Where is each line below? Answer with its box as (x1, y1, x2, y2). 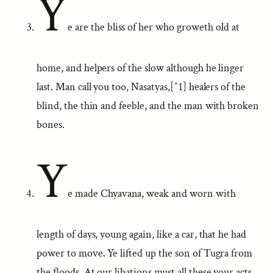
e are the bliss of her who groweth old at (67, 20, 239, 34)
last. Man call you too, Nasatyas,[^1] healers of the (37, 80, 246, 94)
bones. (37, 118, 65, 132)
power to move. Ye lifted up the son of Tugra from (37, 246, 253, 260)
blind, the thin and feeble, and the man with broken (37, 99, 260, 113)
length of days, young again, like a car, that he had (37, 227, 247, 241)
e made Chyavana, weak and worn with (67, 186, 236, 200)
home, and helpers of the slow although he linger (37, 61, 244, 75)
